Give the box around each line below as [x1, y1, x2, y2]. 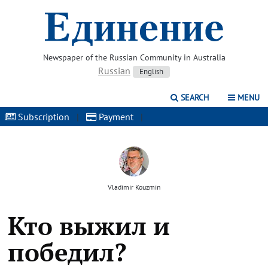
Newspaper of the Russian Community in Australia [42, 52, 226, 63]
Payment [96, 111, 133, 123]
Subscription [16, 111, 69, 123]
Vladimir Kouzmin [107, 182, 161, 191]
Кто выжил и [7, 209, 170, 242]
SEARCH [178, 92, 209, 103]
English [139, 66, 163, 77]
